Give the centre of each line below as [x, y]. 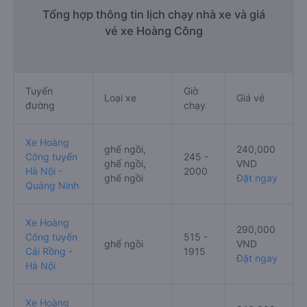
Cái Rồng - [49, 251]
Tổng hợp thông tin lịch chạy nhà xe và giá [153, 14]
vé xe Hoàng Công [153, 30]
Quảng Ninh [52, 185]
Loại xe [120, 97]
